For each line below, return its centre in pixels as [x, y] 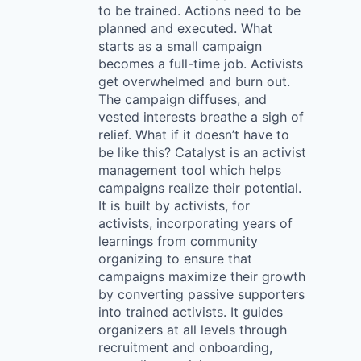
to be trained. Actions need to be [199, 10]
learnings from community [178, 241]
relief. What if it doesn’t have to [194, 135]
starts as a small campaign [180, 46]
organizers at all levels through [193, 330]
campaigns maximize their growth [202, 276]
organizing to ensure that [175, 259]
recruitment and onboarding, [185, 347]
